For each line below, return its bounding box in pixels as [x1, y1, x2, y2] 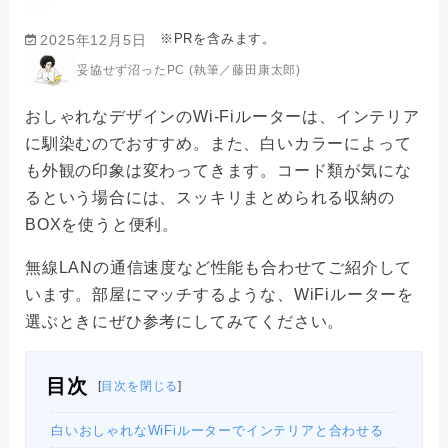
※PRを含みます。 [159, 31, 277, 47]
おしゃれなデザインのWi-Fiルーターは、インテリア [24, 108, 420, 126]
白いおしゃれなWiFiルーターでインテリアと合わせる [50, 422, 384, 438]
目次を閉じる [101, 379, 179, 392]
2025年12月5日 [40, 31, 147, 48]
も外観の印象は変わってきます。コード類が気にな [24, 162, 412, 180]
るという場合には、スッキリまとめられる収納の [24, 189, 395, 207]
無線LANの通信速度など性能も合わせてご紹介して [24, 259, 413, 277]
